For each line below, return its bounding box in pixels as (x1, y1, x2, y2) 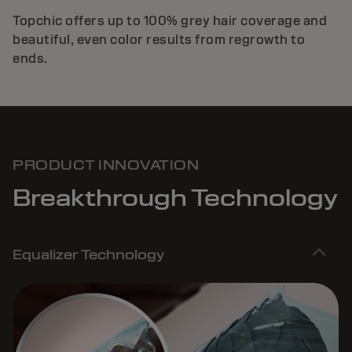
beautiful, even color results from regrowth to (13, 31, 305, 48)
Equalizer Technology (13, 246, 164, 263)
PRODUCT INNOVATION (13, 156, 199, 174)
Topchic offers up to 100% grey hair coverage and (13, 12, 327, 29)
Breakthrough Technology (13, 182, 338, 213)
